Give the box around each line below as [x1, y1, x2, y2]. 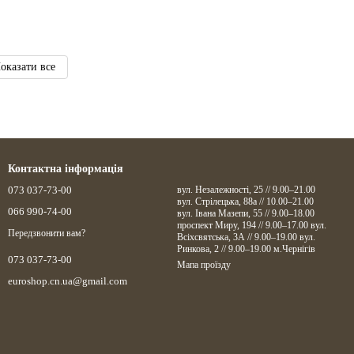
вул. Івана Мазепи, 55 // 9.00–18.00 [177, 208, 314, 219]
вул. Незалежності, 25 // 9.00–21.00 [177, 184, 315, 195]
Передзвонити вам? [8, 227, 85, 239]
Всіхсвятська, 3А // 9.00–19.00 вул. [177, 232, 299, 243]
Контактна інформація [8, 163, 123, 175]
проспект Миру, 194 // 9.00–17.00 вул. [177, 220, 311, 231]
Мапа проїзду [177, 259, 231, 270]
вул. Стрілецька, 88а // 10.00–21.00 [177, 196, 314, 207]
